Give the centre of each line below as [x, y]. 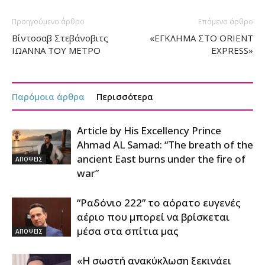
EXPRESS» [232, 51]
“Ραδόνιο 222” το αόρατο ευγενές [159, 203]
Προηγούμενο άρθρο [48, 22]
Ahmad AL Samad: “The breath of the [165, 145]
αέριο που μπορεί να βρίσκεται [153, 217]
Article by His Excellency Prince [149, 131]
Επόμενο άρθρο [226, 22]
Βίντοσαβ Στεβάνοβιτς [60, 38]
